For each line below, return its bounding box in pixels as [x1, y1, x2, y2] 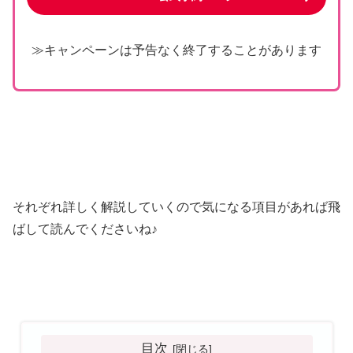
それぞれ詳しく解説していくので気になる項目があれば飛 [13, 199, 340, 214]
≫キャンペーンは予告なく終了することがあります [32, 43, 321, 58]
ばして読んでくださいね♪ [13, 221, 158, 236]
